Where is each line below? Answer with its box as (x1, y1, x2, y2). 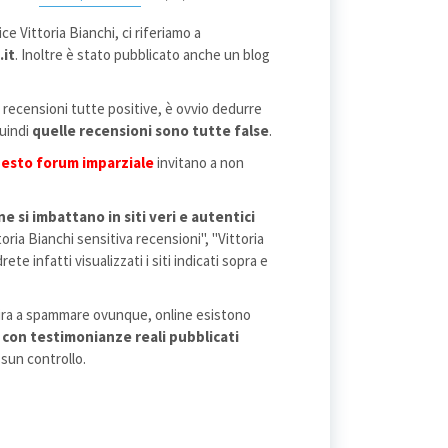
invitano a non (157, 153, 244, 172)
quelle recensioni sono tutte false (32, 121, 269, 140)
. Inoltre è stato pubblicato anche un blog (15, 45, 270, 64)
